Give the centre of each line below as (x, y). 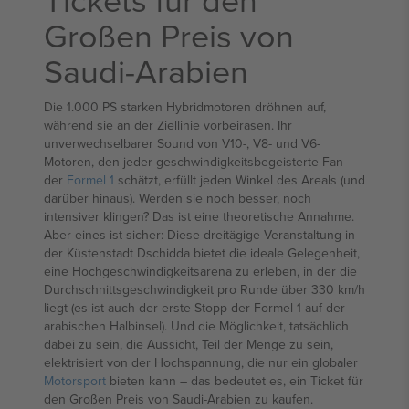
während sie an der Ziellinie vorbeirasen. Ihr (168, 125)
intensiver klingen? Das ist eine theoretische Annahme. (199, 216)
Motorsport (75, 381)
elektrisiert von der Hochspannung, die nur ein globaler (201, 362)
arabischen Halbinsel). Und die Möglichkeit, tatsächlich (196, 326)
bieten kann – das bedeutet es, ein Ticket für (235, 381)
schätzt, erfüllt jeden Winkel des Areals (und (240, 180)
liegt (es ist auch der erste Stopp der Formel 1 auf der (194, 308)
